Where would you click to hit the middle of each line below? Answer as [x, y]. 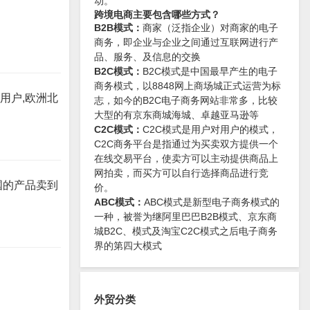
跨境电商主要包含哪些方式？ [157, 15]
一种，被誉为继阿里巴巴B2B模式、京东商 [185, 217]
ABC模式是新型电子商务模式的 [212, 202]
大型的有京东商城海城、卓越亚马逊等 [176, 115]
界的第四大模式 [128, 246]
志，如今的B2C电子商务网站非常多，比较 [186, 100]
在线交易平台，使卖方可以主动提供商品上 [186, 158]
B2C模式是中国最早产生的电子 [210, 71]
